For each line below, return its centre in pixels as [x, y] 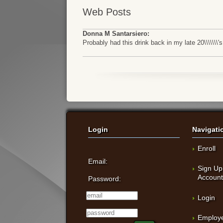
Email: [98, 161]
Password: [105, 179]
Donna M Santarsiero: [116, 34]
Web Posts [107, 12]
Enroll [207, 148]
